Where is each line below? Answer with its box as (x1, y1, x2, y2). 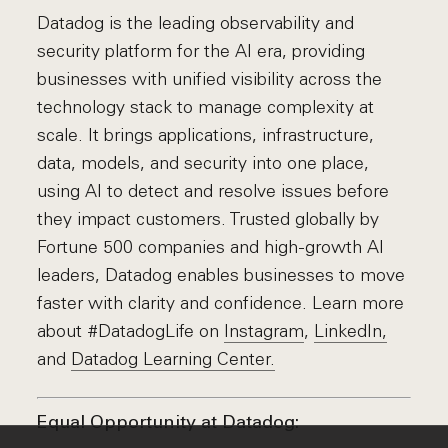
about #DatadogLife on (37, 320, 225, 342)
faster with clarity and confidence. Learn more (37, 292, 405, 314)
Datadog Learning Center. (71, 348, 276, 370)
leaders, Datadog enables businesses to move (37, 264, 406, 286)
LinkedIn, (314, 320, 388, 342)
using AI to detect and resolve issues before (37, 180, 390, 202)
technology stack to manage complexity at (37, 96, 375, 118)
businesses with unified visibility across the (37, 68, 383, 90)
